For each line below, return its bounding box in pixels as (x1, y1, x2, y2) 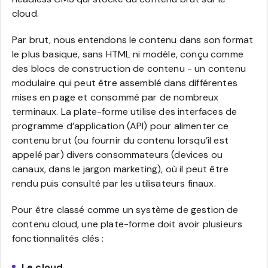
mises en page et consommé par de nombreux (12, 90, 219, 103)
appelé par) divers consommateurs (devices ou (12, 148, 223, 161)
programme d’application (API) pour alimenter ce (12, 119, 229, 132)
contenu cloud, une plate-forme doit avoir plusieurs (12, 217, 243, 230)
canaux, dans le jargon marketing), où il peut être (12, 162, 229, 175)
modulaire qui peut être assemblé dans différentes (12, 76, 237, 89)
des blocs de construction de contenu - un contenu (12, 62, 246, 75)
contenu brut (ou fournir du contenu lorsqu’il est (12, 133, 229, 147)
